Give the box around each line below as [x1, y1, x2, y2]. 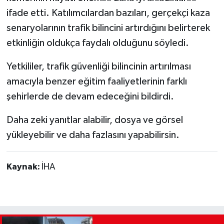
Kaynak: [6, 162, 41, 172]
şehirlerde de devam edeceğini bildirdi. [6, 91, 174, 102]
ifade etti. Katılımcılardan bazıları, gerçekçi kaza [6, 8, 210, 18]
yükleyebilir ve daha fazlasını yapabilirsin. [6, 130, 179, 140]
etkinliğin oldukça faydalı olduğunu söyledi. [6, 38, 189, 48]
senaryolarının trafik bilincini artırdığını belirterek [6, 23, 210, 33]
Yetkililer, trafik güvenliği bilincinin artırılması [6, 61, 191, 72]
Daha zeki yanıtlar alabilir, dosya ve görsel [6, 115, 183, 125]
